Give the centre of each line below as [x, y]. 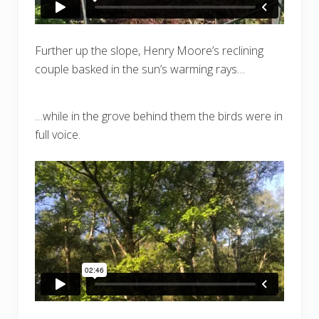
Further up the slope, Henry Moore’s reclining [149, 50]
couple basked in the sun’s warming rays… [140, 69]
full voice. [58, 134]
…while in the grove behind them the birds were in [159, 116]
